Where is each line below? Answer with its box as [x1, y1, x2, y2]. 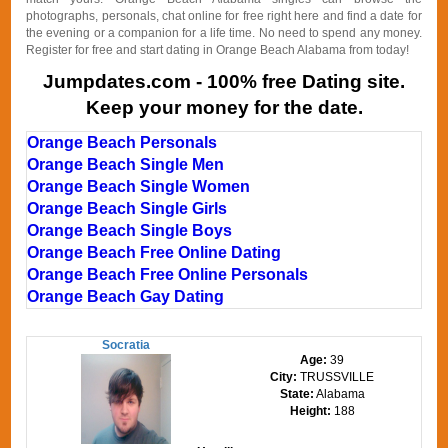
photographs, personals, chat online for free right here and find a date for [26, 9, 422, 23]
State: [279, 387, 314, 401]
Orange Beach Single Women [27, 178, 251, 195]
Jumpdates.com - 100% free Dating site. [43, 71, 405, 92]
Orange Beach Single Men [27, 156, 225, 173]
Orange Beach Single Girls [27, 200, 228, 217]
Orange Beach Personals [27, 134, 218, 151]
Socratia [101, 338, 150, 352]
